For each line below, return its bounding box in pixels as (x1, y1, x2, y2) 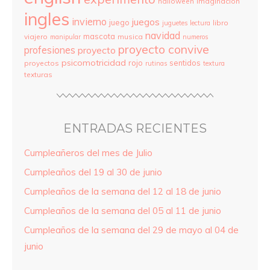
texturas (24, 69, 52, 79)
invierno (72, 15, 107, 28)
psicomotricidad (61, 57, 126, 68)
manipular (50, 32, 81, 41)
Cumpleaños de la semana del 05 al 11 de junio (24, 204, 221, 216)
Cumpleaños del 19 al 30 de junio (24, 166, 162, 178)
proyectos (24, 58, 59, 67)
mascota (83, 31, 115, 41)
